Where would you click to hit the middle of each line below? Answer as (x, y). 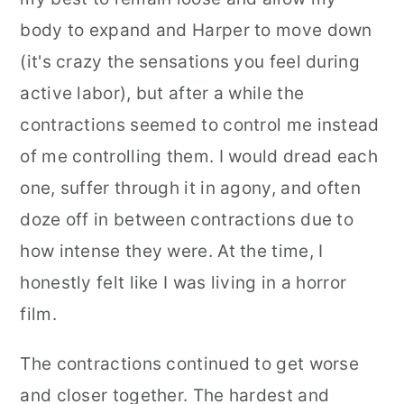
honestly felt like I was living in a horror (184, 283)
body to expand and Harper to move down (196, 30)
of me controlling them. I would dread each (199, 156)
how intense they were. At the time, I (172, 251)
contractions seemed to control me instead (200, 125)
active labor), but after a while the (162, 93)
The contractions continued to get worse (190, 364)
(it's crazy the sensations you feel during (190, 62)
